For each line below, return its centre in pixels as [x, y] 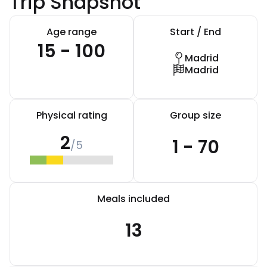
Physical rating [72, 115]
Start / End [195, 32]
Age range [72, 32]
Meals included [133, 199]
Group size [195, 115]
